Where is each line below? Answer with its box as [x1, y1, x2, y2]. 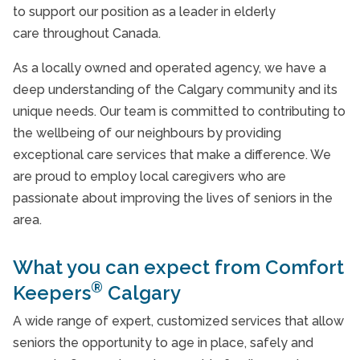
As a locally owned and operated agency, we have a [13, 60, 326, 76]
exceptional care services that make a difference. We [13, 147, 331, 162]
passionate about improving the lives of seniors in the [13, 190, 333, 206]
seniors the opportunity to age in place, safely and [13, 335, 313, 350]
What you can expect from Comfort [13, 256, 344, 279]
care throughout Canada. [13, 26, 161, 41]
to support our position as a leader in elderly [13, 4, 276, 19]
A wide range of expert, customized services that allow [13, 313, 344, 329]
